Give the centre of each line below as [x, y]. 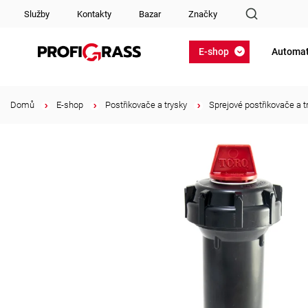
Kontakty [94, 14]
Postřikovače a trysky [146, 105]
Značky [203, 14]
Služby [37, 14]
